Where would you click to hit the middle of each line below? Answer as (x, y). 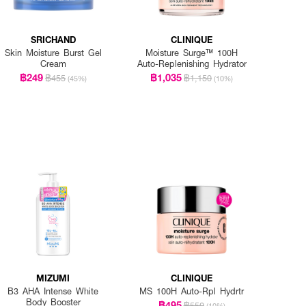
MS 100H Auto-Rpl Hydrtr (192, 291)
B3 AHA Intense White (53, 291)
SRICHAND (53, 39)
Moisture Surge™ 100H (192, 53)
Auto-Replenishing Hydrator (192, 64)
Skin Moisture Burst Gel (53, 53)
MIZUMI (53, 278)
